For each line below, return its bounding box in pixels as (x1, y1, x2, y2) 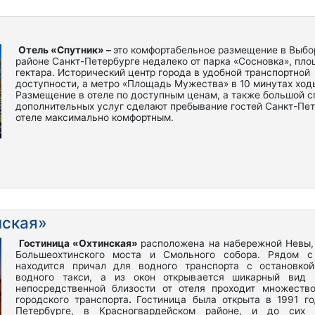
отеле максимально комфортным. (15, 112, 174, 123)
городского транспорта (15, 294, 129, 305)
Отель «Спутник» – (18, 44, 113, 56)
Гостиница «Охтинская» (19, 238, 141, 249)
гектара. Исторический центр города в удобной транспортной (15, 67, 310, 78)
